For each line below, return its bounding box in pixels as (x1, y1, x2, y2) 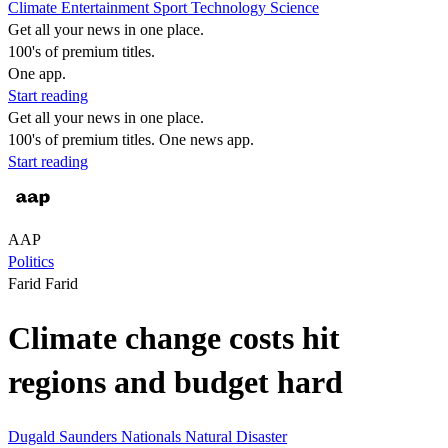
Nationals (121, 427, 185, 445)
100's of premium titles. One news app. (8, 131, 254, 148)
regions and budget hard (8, 364, 343, 401)
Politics (8, 253, 54, 270)
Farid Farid (8, 275, 78, 292)
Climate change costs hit (8, 320, 340, 357)
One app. (8, 65, 66, 82)
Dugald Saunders (8, 427, 121, 445)
